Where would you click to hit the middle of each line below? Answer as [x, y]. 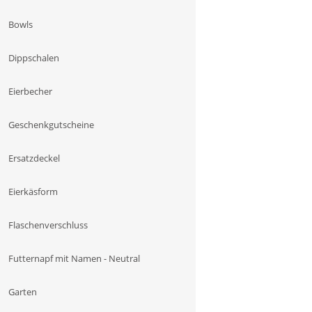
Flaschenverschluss [48, 225]
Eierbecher [30, 91]
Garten [23, 292]
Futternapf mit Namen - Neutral [74, 258]
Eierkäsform [33, 192]
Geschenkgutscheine [51, 125]
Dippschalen [34, 58]
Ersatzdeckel [34, 158]
